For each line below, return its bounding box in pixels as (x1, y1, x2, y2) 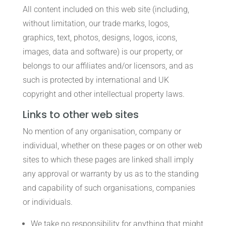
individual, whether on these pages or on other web (22, 141, 202, 150)
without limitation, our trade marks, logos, (22, 19, 169, 28)
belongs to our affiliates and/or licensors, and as (22, 61, 193, 71)
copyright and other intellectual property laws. (22, 89, 185, 99)
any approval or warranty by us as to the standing (22, 169, 199, 179)
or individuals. (22, 197, 73, 207)
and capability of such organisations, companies (22, 183, 195, 193)
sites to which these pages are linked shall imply (22, 155, 194, 164)
